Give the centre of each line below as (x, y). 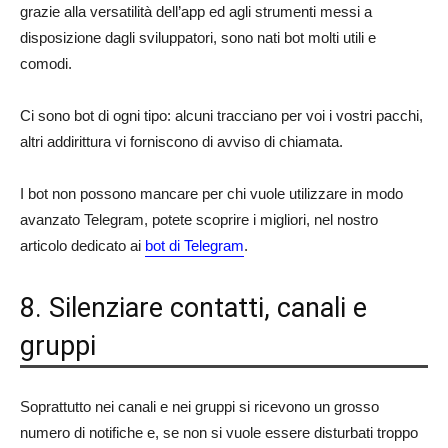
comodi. (46, 63)
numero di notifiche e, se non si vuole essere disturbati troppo (219, 432)
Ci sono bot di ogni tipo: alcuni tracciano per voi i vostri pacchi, (221, 115)
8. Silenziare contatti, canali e (193, 307)
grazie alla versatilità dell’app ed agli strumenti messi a (196, 11)
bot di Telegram (194, 245)
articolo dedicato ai (82, 245)
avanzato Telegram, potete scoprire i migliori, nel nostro (199, 219)
